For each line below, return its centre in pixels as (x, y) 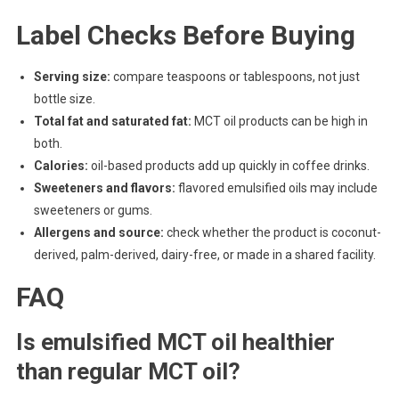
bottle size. (64, 99)
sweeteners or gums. (93, 211)
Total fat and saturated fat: (112, 122)
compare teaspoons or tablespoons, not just (235, 77)
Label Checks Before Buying (185, 36)
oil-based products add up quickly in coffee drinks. (228, 166)
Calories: (61, 166)
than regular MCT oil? (128, 372)
